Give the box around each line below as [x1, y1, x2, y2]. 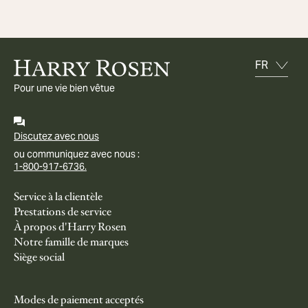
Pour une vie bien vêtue [14, 82, 115, 94]
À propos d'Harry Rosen [14, 219, 126, 234]
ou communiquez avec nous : [14, 148, 140, 160]
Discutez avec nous [14, 130, 99, 142]
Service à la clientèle [14, 189, 102, 204]
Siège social [14, 250, 65, 265]
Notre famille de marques [14, 234, 129, 250]
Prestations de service [14, 204, 111, 219]
